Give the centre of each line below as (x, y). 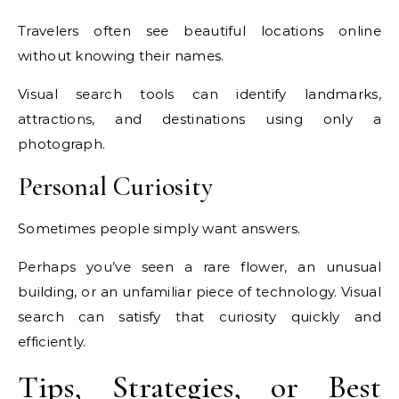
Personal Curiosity (115, 187)
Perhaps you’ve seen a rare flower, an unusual (199, 267)
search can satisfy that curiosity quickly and (199, 317)
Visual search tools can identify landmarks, (199, 94)
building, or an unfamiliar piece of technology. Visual (199, 292)
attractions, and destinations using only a (199, 119)
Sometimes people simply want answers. (159, 229)
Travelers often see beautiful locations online (199, 31)
